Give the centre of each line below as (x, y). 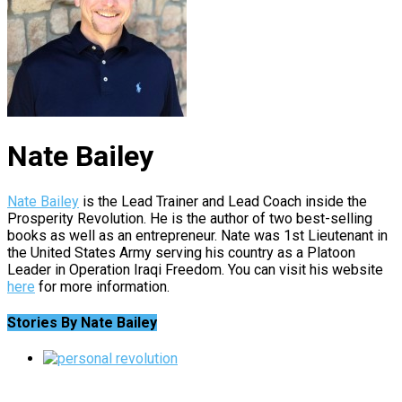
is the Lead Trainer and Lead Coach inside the (223, 201)
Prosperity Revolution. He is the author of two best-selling (190, 218)
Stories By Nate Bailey (82, 322)
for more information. (102, 286)
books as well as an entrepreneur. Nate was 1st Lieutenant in (197, 235)
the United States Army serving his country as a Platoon (181, 252)
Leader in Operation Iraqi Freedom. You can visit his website (195, 269)
